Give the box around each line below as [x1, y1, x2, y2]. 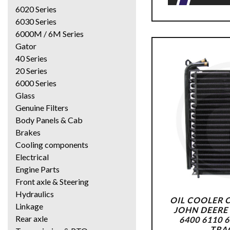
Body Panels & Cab [15, 114, 83, 125]
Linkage [15, 201, 43, 211]
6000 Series [15, 78, 56, 88]
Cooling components [15, 139, 88, 149]
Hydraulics [15, 188, 54, 199]
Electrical [15, 151, 49, 162]
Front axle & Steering [15, 176, 89, 186]
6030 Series [15, 16, 56, 26]
